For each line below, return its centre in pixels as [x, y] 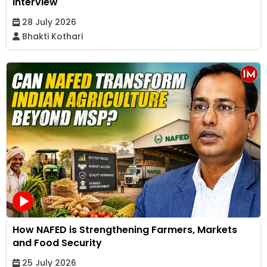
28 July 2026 [48, 22]
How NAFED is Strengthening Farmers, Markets [125, 229]
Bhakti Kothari [51, 36]
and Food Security [57, 243]
